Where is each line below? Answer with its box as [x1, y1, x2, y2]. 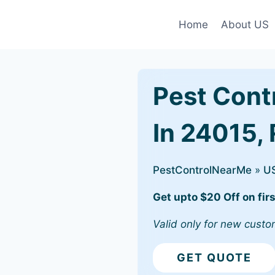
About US [220, 18, 269, 31]
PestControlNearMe [153, 164, 252, 176]
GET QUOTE [177, 251, 252, 264]
